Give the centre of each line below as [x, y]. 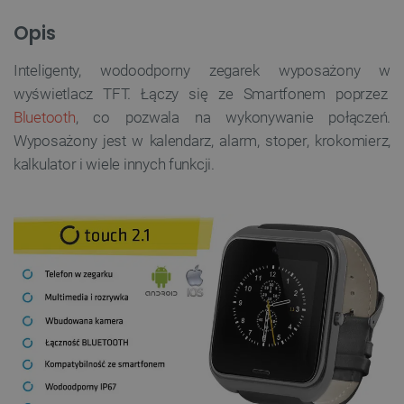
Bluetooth [45, 118]
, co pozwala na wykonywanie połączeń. [233, 118]
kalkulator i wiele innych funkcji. [114, 165]
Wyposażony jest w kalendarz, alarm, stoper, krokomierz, [202, 141]
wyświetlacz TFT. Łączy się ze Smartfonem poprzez [202, 94]
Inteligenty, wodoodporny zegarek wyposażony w [202, 71]
